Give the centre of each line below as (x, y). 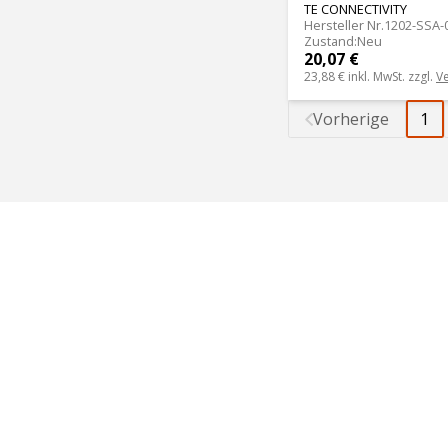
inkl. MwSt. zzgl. (392, 76)
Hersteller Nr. (344, 24)
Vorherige (350, 119)
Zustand (329, 40)
